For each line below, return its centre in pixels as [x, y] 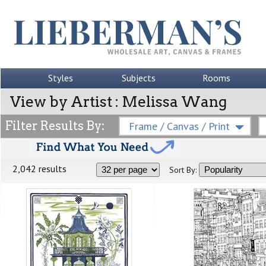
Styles [61, 78]
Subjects [138, 78]
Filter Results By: [55, 126]
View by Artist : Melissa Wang [118, 102]
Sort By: [183, 170]
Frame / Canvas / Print [179, 126]
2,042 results [39, 169]
